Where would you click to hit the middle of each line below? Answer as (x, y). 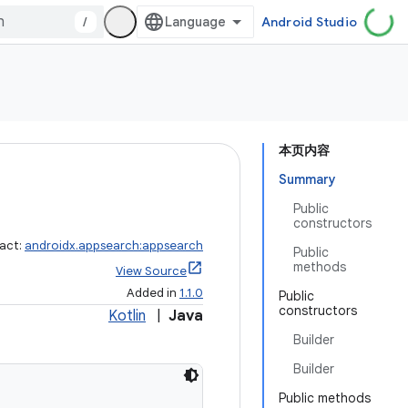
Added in (153, 293)
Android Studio (309, 22)
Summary (307, 179)
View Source (151, 271)
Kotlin (127, 316)
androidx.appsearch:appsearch (114, 245)
